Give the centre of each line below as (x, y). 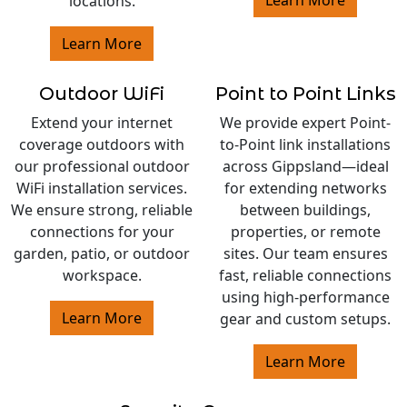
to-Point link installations (305, 144)
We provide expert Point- (305, 123)
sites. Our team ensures (305, 253)
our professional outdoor (102, 166)
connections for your (102, 232)
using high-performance (305, 297)
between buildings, (305, 210)
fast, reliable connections (305, 275)
